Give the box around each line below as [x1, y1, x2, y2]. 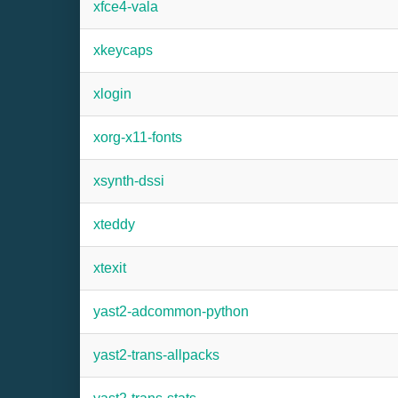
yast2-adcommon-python [93, 304, 249, 319]
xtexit [93, 260, 126, 275]
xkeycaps [93, 43, 153, 58]
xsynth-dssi [93, 173, 164, 188]
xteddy [93, 217, 135, 232]
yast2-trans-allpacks [93, 347, 219, 362]
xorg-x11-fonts [93, 130, 182, 145]
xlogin [93, 86, 131, 101]
